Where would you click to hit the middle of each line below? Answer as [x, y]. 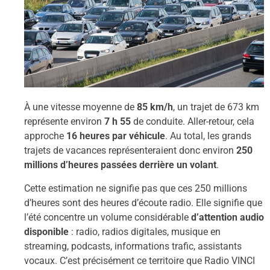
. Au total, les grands [208, 136]
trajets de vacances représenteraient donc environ [130, 151]
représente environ [64, 122]
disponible [46, 231]
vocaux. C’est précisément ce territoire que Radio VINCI [140, 260]
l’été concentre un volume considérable [108, 217]
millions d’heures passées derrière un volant [120, 165]
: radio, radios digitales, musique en [145, 231]
